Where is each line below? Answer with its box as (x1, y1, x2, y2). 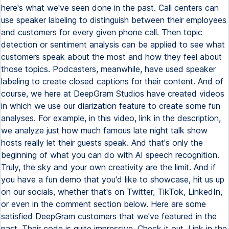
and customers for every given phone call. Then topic (1, 27, 202, 37)
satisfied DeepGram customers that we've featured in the (1, 211, 217, 221)
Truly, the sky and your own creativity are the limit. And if (1, 162, 216, 172)
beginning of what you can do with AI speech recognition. (1, 150, 219, 160)
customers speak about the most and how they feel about (1, 52, 222, 62)
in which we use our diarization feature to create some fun (1, 101, 220, 111)
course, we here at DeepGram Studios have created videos (1, 88, 224, 99)
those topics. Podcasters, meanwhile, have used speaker (1, 64, 216, 74)
